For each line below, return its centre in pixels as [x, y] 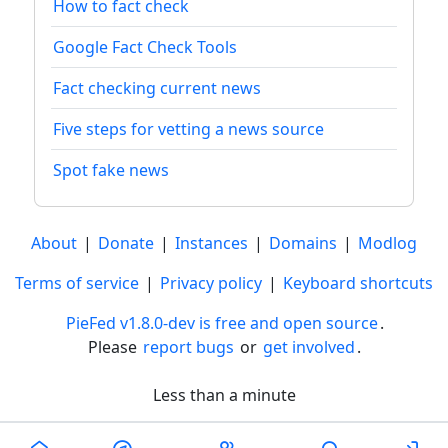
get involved [308, 347]
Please [114, 347]
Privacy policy [211, 283]
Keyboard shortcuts [358, 283]
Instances [211, 243]
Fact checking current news [157, 88]
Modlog [387, 243]
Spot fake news [111, 170]
